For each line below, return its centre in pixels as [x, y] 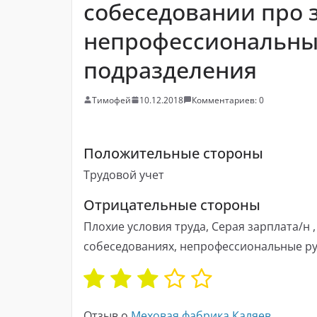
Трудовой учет [124, 175]
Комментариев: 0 [228, 100]
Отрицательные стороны [172, 205]
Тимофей [111, 100]
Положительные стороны [173, 153]
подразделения [170, 69]
